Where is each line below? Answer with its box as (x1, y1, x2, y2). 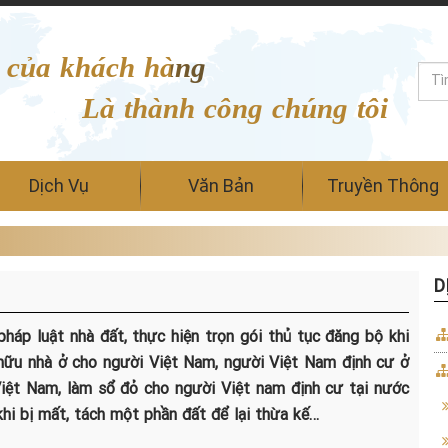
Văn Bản (188, 174, 254, 197)
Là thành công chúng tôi (81, 92, 388, 124)
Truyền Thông (327, 174, 439, 197)
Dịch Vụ (29, 174, 89, 197)
